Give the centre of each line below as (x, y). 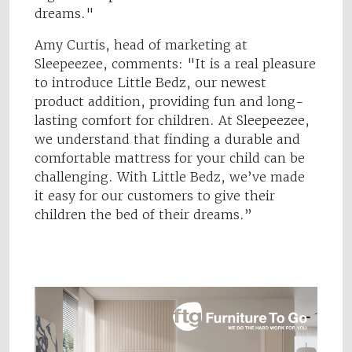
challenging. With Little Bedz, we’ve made (170, 177)
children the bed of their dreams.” (143, 215)
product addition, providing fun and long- (169, 102)
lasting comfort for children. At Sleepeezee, (172, 121)
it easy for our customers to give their (155, 196)
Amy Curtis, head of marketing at (141, 45)
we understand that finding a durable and (167, 139)
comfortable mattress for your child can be (170, 158)
